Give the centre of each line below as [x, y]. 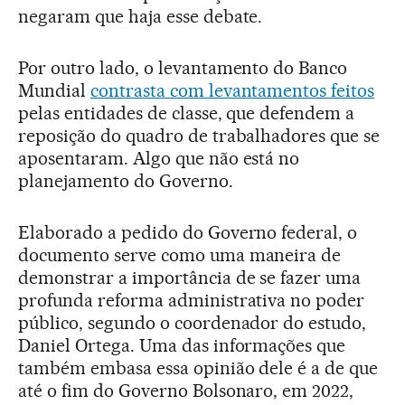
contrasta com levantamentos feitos [232, 90]
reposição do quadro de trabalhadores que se [199, 135]
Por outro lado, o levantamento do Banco [183, 67]
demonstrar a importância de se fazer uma [190, 277]
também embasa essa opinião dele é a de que [198, 367]
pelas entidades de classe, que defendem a [187, 113]
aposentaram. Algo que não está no [159, 158]
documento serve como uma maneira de [180, 254]
